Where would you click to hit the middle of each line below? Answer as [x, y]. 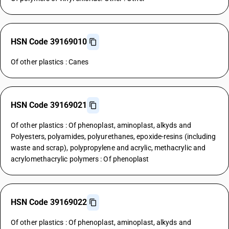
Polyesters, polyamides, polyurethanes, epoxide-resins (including [113, 136]
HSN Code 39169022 [49, 202]
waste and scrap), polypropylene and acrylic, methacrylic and [108, 148]
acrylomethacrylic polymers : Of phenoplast [80, 159]
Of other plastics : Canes [50, 62]
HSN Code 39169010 [49, 42]
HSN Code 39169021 [49, 105]
